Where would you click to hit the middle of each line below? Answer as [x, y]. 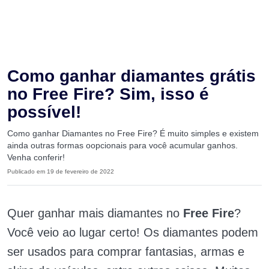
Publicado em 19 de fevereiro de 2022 [61, 171]
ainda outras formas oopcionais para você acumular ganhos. [122, 145]
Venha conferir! [36, 157]
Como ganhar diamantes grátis [131, 76]
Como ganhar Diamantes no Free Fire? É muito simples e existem [133, 133]
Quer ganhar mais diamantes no [95, 213]
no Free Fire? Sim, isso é [108, 94]
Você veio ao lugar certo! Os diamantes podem [133, 232]
